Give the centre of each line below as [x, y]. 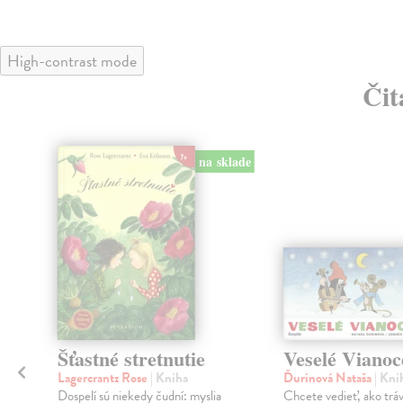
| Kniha [169, 378]
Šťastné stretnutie [131, 359]
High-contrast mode [72, 60]
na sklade [224, 162]
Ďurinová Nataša [328, 378]
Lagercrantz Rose [103, 378]
